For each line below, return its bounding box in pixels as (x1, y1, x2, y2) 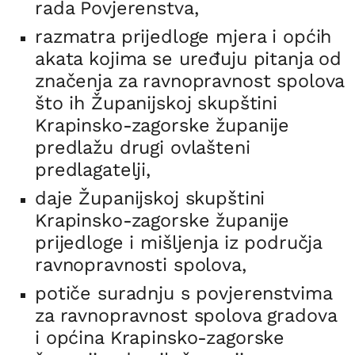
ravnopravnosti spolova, (35, 254, 246, 277)
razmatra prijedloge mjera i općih (35, 25, 332, 48)
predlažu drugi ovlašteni (35, 136, 250, 159)
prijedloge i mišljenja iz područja (35, 231, 323, 254)
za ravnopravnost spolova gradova (35, 304, 337, 327)
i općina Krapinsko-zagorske (35, 326, 285, 349)
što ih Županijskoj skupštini (35, 92, 277, 115)
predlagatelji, (35, 158, 151, 181)
